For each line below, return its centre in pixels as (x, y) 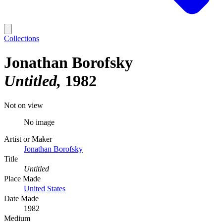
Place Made (22, 178)
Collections (22, 38)
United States (45, 188)
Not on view (24, 105)
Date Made (21, 198)
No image (39, 122)
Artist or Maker (28, 139)
